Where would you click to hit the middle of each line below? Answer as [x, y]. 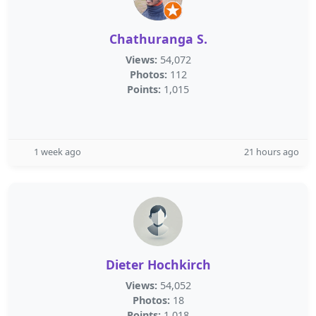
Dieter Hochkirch [158, 265]
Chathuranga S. [158, 39]
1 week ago [57, 152]
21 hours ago [272, 152]
